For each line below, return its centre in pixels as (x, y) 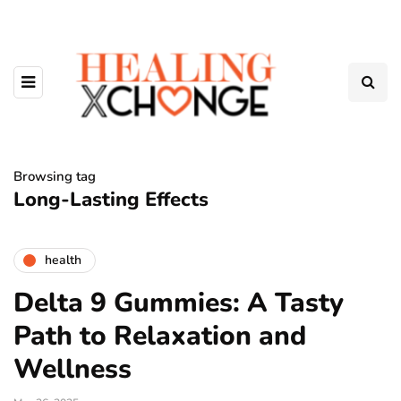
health (63, 260)
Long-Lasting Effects (111, 199)
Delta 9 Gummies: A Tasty (179, 303)
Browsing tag (55, 176)
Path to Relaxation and (160, 336)
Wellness (73, 369)
